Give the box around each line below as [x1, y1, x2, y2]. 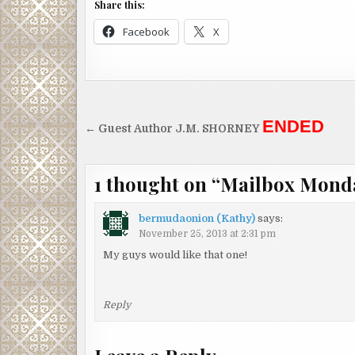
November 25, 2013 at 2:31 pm [139, 228, 277, 240]
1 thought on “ [94, 170, 220, 197]
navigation [84, 129, 194, 159]
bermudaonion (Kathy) [139, 212, 256, 225]
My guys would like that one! [103, 249, 248, 261]
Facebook [123, 24, 170, 39]
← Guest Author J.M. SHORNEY [85, 122, 262, 135]
